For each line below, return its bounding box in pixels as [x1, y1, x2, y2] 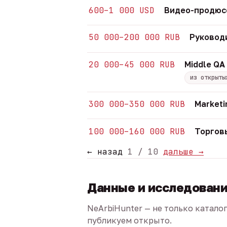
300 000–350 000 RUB [89, 98, 185, 109]
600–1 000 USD [89, 5, 155, 16]
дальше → [163, 146, 204, 158]
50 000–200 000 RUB [89, 32, 180, 43]
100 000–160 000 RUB [89, 126, 185, 137]
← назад [87, 146, 123, 158]
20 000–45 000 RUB [89, 59, 175, 70]
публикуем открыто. [87, 215, 172, 226]
